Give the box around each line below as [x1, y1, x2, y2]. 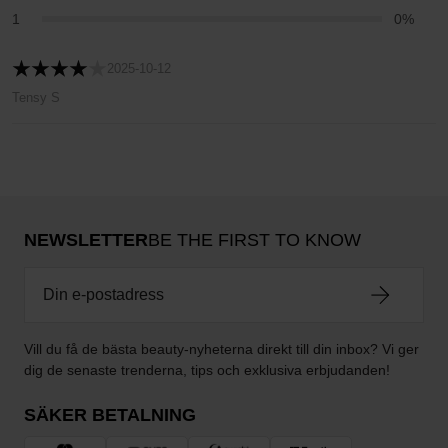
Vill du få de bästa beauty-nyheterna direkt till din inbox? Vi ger [24, 341, 419, 357]
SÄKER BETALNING [24, 405, 196, 425]
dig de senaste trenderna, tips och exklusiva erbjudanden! [24, 362, 390, 378]
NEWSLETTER [24, 230, 148, 250]
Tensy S [12, 90, 60, 105]
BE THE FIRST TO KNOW [148, 230, 361, 250]
